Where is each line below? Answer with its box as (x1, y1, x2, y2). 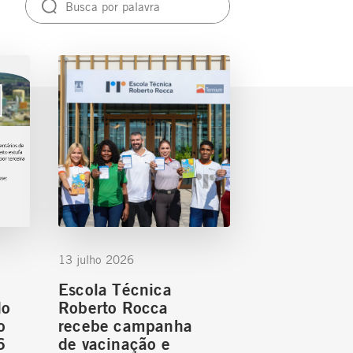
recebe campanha (58, 314, 192, 336)
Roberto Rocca (58, 295, 169, 318)
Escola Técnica (58, 277, 172, 299)
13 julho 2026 (58, 251, 134, 266)
